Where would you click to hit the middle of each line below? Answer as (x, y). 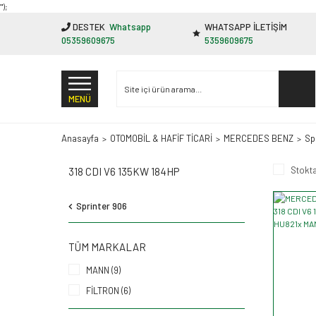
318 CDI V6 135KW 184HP (124, 171)
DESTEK (88, 27)
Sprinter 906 (102, 206)
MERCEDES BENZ (259, 138)
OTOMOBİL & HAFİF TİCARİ (161, 138)
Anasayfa (80, 138)
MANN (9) (103, 270)
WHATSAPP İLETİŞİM (246, 27)
